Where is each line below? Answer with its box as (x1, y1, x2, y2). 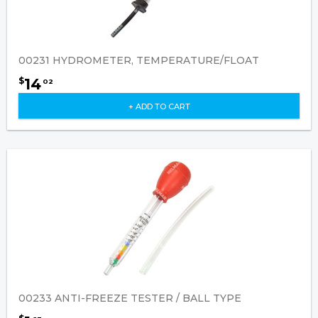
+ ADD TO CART (128, 101, 190, 111)
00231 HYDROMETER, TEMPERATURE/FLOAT (18, 54, 259, 67)
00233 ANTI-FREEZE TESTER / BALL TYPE (18, 292, 241, 305)
